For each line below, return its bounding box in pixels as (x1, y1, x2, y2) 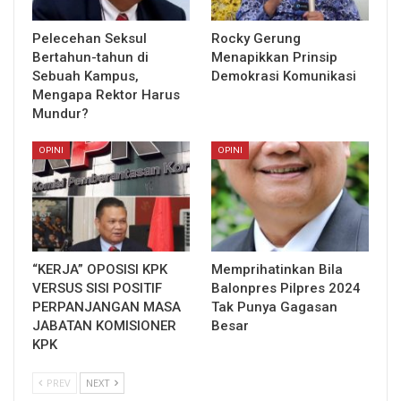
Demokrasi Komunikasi (211, 67, 356, 84)
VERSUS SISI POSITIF (32, 280, 162, 297)
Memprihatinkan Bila (211, 261, 343, 278)
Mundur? (32, 105, 89, 122)
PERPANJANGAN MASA (32, 299, 181, 316)
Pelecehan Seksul (32, 30, 147, 47)
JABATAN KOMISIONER (32, 318, 176, 335)
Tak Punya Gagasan (211, 299, 337, 316)
